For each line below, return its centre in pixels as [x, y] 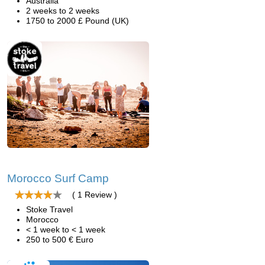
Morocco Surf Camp [58, 178]
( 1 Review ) [95, 195]
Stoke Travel [49, 209]
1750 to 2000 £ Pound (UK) [77, 21]
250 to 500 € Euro [60, 240]
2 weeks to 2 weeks [63, 11]
